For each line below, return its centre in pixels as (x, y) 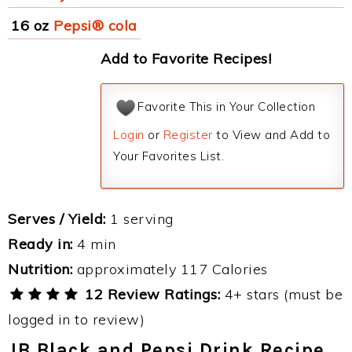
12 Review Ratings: (150, 294)
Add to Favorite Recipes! (186, 59)
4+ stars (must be (282, 294)
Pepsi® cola (95, 26)
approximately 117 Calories (170, 269)
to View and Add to (271, 135)
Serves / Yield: (57, 219)
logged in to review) (76, 319)
